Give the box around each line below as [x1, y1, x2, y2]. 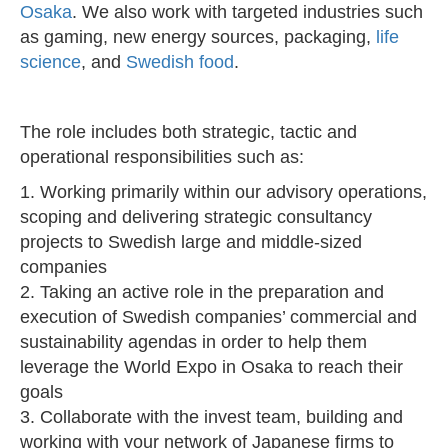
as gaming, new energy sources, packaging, [20, 27, 376, 48]
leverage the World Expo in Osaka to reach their [20, 357, 403, 378]
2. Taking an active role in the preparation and [20, 282, 384, 303]
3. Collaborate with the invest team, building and [20, 407, 403, 428]
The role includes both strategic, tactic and [20, 122, 357, 143]
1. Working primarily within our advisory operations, [20, 182, 427, 203]
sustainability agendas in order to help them [20, 332, 367, 353]
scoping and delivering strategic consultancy [20, 207, 372, 228]
